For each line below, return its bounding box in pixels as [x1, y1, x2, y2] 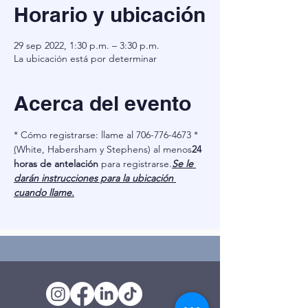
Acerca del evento [14, 91, 191, 115]
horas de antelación [14, 157, 98, 170]
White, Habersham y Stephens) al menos [16, 143, 192, 155]
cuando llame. [14, 186, 74, 199]
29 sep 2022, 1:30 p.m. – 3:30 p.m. [14, 39, 159, 52]
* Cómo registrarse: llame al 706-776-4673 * [14, 129, 198, 141]
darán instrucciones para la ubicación [14, 172, 176, 184]
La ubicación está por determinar [14, 52, 157, 65]
